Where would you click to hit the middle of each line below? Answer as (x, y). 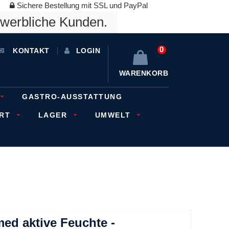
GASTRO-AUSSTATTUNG (72, 97)
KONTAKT (30, 51)
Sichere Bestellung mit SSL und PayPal (81, 5)
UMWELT (114, 115)
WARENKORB (142, 73)
